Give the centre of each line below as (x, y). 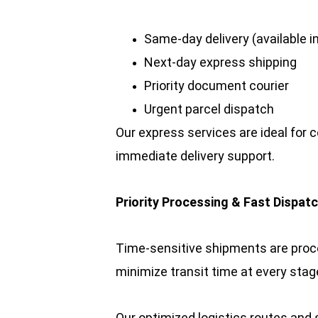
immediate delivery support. (195, 156)
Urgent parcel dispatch (209, 109)
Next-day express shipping (220, 62)
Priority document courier (216, 86)
